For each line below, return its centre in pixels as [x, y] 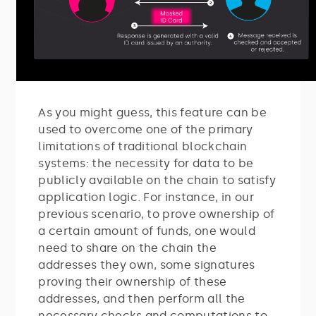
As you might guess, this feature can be [152, 112]
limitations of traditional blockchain [143, 146]
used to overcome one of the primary [146, 129]
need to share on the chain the [127, 248]
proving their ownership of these [133, 281]
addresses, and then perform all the [142, 298]
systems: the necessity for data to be [146, 163]
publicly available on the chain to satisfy [157, 180]
